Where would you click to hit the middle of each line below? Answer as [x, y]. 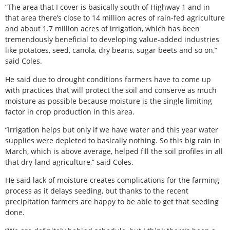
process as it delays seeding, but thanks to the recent [97, 191]
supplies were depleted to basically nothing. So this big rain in [113, 141]
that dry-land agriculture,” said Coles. [69, 162]
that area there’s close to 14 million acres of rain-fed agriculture [115, 18]
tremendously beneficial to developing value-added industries [112, 40]
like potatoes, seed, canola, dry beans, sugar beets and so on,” [111, 50]
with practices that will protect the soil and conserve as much [111, 90]
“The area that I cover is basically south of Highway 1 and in [108, 7]
